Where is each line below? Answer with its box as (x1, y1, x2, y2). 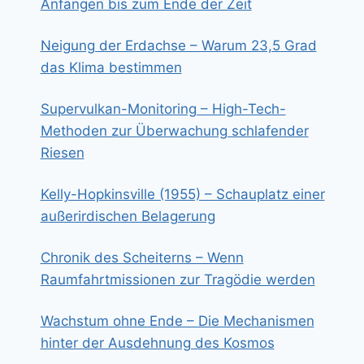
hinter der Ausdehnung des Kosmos (40, 335, 275, 352)
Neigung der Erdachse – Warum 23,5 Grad (40, 37, 317, 54)
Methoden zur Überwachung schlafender (40, 123, 309, 140)
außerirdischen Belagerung (40, 208, 215, 225)
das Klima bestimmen (40, 59, 182, 76)
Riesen (40, 145, 84, 162)
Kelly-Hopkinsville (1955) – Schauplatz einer (40, 186, 325, 203)
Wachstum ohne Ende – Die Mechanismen (40, 313, 314, 330)
